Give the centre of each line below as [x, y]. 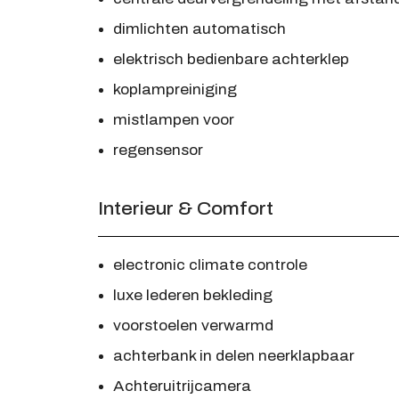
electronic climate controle [210, 265]
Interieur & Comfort [185, 209]
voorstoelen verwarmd [193, 326]
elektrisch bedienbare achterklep [231, 60]
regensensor [158, 151]
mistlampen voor [173, 120]
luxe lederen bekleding [192, 296]
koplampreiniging [175, 90]
